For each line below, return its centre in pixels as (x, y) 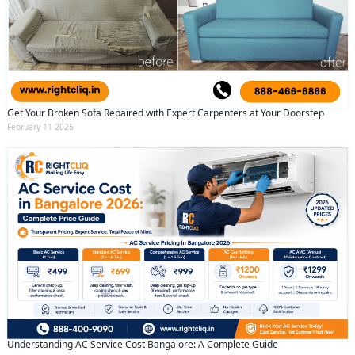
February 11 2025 (40, 127)
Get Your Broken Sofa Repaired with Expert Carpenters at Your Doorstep (166, 113)
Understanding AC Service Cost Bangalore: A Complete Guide (143, 344)
